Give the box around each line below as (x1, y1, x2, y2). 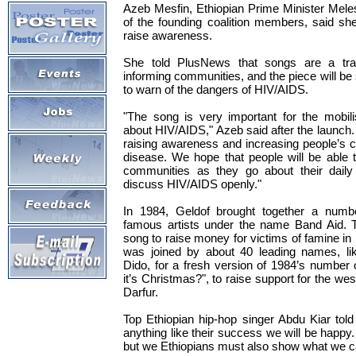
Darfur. (123, 285, 158, 300)
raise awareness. (123, 29, 212, 43)
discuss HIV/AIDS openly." (123, 177, 261, 192)
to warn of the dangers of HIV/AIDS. (123, 83, 308, 97)
